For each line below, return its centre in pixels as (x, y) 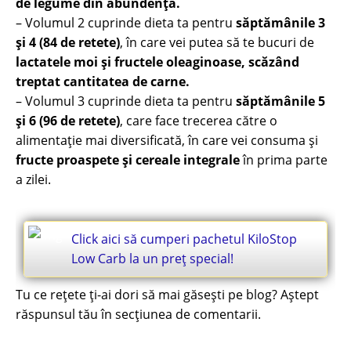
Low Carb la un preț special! (152, 259)
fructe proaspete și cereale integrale (128, 160)
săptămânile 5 (280, 101)
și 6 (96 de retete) (68, 121)
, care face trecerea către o (199, 121)
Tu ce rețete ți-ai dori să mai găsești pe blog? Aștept (167, 295)
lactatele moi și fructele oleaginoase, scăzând (157, 62)
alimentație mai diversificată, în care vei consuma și (167, 140)
